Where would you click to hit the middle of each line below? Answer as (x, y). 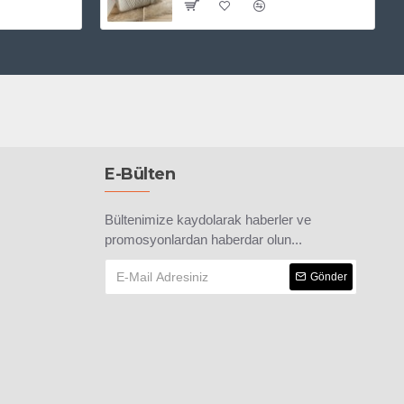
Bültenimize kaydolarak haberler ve (208, 220)
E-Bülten (140, 174)
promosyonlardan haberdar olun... (203, 240)
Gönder (329, 277)
